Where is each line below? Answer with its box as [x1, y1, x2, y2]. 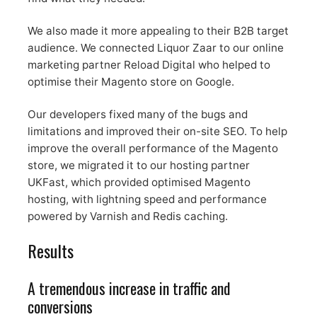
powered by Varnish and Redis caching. [27, 209, 228, 224]
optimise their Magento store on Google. [27, 75, 234, 89]
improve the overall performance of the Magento [27, 142, 278, 156]
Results [27, 238, 74, 264]
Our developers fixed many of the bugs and [27, 108, 248, 122]
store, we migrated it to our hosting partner [27, 158, 250, 173]
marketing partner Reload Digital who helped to [27, 58, 270, 72]
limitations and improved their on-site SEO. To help [27, 125, 287, 139]
